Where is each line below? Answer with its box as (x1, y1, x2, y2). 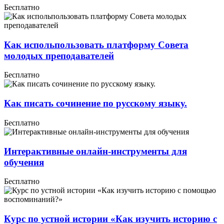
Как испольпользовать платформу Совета (4, 39, 188, 50)
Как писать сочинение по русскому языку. (4, 98, 187, 109)
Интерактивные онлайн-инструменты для (4, 145, 187, 156)
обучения (4, 156, 44, 167)
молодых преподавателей (4, 50, 114, 61)
